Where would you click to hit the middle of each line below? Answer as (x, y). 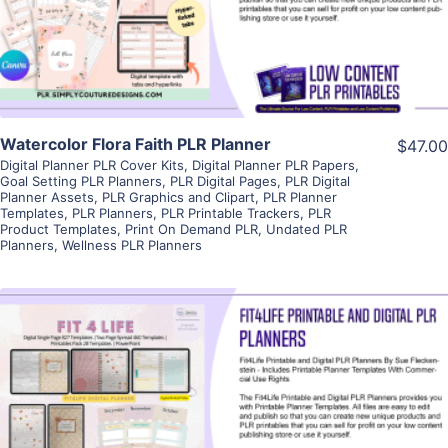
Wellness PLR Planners (132, 245)
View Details (224, 382)
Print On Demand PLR (191, 229)
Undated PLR (306, 229)
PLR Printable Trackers (230, 213)
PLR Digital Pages (223, 181)
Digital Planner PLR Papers (273, 165)
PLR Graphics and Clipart (178, 197)
